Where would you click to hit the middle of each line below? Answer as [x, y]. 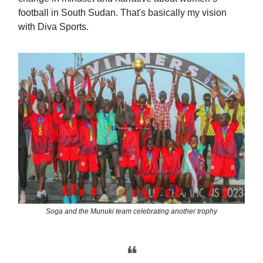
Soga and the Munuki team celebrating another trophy [131, 212]
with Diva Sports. [53, 27]
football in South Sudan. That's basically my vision [122, 13]
